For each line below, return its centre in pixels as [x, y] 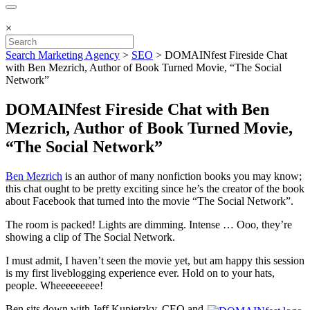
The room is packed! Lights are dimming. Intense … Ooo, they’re [149, 224]
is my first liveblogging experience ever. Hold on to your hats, [140, 273]
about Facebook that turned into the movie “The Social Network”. [149, 201]
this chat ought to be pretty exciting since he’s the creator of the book [155, 188]
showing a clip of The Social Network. [90, 237]
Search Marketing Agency [63, 55]
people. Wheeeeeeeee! [54, 285]
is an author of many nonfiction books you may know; [182, 176]
